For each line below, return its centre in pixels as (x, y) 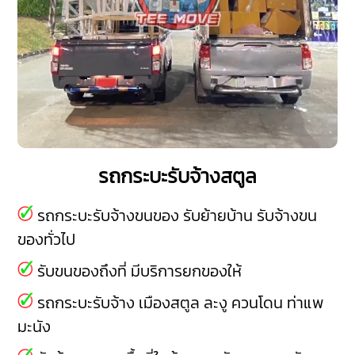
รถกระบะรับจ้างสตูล (177, 176)
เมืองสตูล (170, 303)
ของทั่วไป (47, 240)
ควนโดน (258, 303)
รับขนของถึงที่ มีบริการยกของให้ (138, 271)
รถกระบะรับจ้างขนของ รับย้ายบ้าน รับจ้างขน (176, 216)
